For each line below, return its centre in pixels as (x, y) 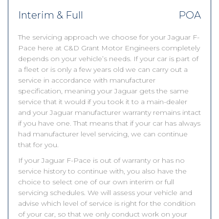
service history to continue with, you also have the (102, 171)
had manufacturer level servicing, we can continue (103, 134)
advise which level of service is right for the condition (107, 203)
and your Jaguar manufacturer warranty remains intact (109, 112)
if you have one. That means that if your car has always (109, 123)
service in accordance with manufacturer (87, 80)
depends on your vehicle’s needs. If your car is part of (108, 59)
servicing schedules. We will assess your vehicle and (105, 193)
